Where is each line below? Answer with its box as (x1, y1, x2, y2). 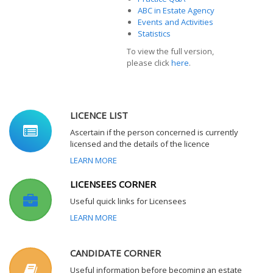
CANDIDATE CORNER (70, 246, 161, 259)
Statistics (138, 28, 172, 39)
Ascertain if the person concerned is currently (70, 126, 238, 138)
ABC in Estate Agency (138, 5, 214, 16)
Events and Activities (138, 16, 213, 27)
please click (127, 57, 169, 68)
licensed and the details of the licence (70, 138, 210, 149)
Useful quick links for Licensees (70, 195, 186, 207)
